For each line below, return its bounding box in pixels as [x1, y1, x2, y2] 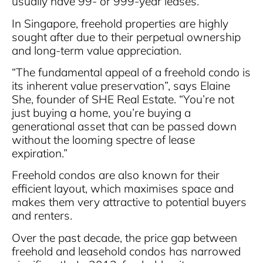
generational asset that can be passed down [12, 119, 237, 134]
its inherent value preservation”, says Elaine [12, 79, 230, 93]
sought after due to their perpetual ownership [12, 29, 241, 44]
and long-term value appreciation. [12, 43, 181, 58]
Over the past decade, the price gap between [12, 230, 237, 245]
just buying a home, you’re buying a [12, 106, 191, 120]
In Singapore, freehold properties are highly [12, 16, 228, 31]
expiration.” [12, 146, 68, 161]
